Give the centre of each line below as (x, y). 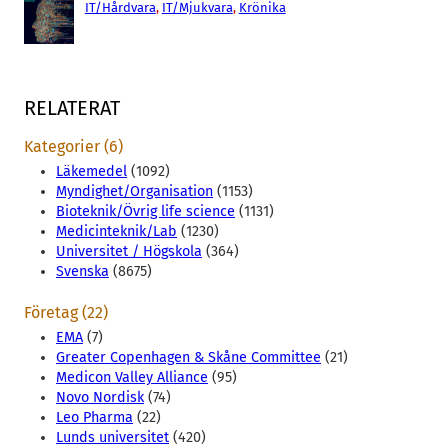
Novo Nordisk (100, 397)
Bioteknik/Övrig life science (145, 211)
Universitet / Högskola (129, 251)
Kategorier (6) (73, 146)
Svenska (82, 271)
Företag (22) (66, 312)
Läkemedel (91, 171)
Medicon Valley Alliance (132, 377)
